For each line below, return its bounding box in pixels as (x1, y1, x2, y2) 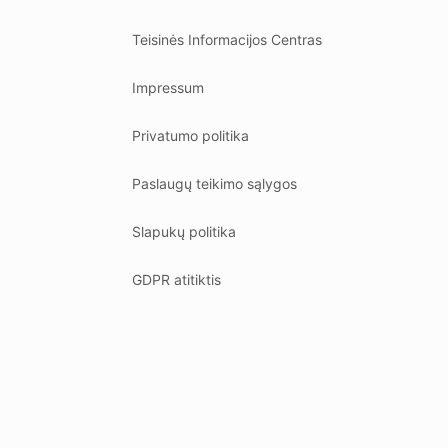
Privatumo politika (132, 127, 249, 144)
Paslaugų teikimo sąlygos (132, 175, 297, 192)
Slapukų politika (132, 223, 236, 240)
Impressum (132, 79, 204, 96)
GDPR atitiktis (132, 271, 221, 288)
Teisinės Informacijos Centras (132, 31, 322, 48)
